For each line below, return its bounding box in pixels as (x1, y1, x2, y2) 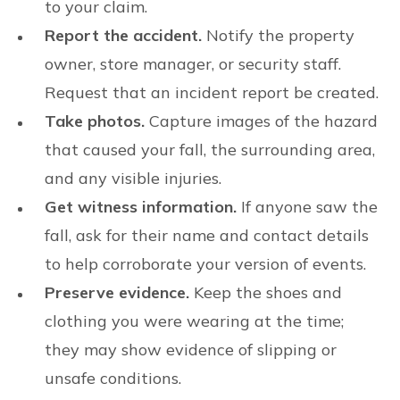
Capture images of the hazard (149, 111, 378, 131)
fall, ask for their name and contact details (45, 225, 369, 246)
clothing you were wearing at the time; (45, 311, 344, 331)
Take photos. (45, 111, 149, 131)
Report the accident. (45, 25, 206, 46)
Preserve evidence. (45, 282, 189, 303)
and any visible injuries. (45, 168, 221, 188)
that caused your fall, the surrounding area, (45, 139, 375, 160)
